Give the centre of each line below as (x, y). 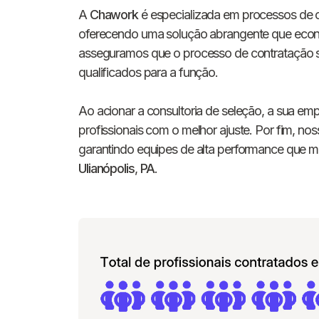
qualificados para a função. (148, 72)
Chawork (114, 14)
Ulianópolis (106, 168)
